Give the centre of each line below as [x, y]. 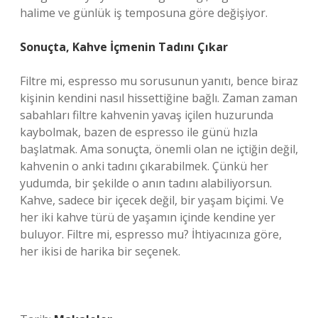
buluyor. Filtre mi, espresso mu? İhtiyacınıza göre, [151, 234]
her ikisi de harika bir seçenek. [100, 251]
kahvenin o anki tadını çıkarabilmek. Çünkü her [144, 166]
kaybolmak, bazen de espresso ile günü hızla [139, 132]
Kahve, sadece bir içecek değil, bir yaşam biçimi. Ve [152, 200]
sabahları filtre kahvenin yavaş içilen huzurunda [147, 115]
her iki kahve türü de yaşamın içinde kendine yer [148, 217]
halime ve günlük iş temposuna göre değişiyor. [144, 13]
